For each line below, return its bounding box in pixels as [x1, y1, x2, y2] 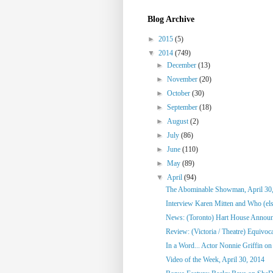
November [167, 74, 200, 83]
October [167, 88, 193, 97]
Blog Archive [147, 14, 194, 24]
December [167, 60, 199, 69]
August [167, 116, 191, 126]
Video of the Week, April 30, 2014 [165, 255, 264, 264]
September [167, 102, 200, 112]
